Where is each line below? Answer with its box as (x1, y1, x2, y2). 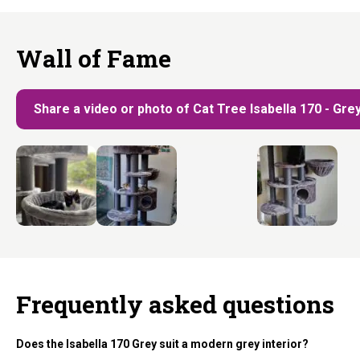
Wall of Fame (16, 43, 171, 74)
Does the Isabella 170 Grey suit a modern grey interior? (16, 337, 309, 350)
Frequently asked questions (16, 288, 334, 320)
